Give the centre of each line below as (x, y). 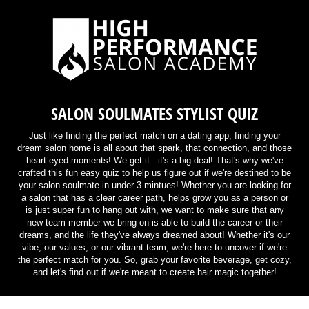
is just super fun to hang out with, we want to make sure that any (154, 210)
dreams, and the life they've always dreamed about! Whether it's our (154, 235)
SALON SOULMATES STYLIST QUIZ (154, 114)
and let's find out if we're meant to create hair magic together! (154, 272)
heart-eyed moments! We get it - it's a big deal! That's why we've (154, 160)
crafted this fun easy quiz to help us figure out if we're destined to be (154, 172)
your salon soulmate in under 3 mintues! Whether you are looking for (154, 185)
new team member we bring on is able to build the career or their (154, 222)
